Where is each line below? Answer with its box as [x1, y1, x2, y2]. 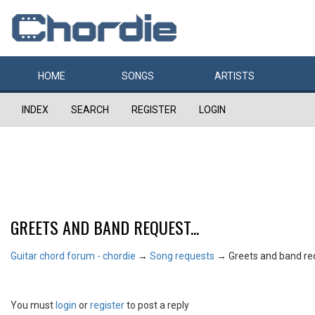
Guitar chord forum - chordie [11, 250, 136, 262]
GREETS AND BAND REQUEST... [11, 214, 199, 240]
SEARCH [71, 104, 109, 115]
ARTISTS [214, 70, 255, 82]
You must [11, 300, 56, 311]
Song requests [150, 250, 214, 262]
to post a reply [124, 300, 189, 311]
